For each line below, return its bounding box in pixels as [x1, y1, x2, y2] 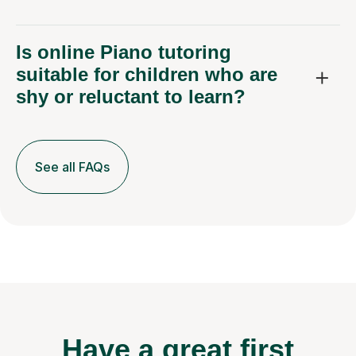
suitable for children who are [16, 64, 277, 86]
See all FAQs [35, 159, 110, 176]
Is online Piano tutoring [16, 41, 231, 64]
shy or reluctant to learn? [16, 86, 246, 108]
